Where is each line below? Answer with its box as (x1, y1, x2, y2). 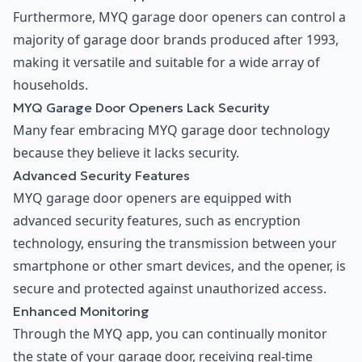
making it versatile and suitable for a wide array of (13, 53, 320, 72)
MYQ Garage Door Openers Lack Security (13, 99, 270, 116)
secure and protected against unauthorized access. (13, 280, 326, 298)
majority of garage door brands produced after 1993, (13, 31, 339, 49)
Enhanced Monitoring (13, 303, 149, 320)
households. (13, 76, 88, 95)
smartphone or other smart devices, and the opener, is (13, 257, 346, 276)
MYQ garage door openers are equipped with (13, 189, 292, 208)
